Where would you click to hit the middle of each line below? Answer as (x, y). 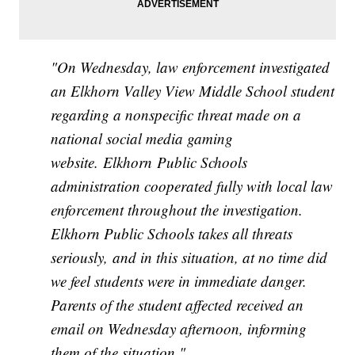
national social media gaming (142, 139)
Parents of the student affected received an (177, 305)
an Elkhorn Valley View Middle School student (193, 91)
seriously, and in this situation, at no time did (189, 258)
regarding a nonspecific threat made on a (176, 115)
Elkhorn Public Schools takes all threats (172, 234)
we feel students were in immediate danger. (179, 281)
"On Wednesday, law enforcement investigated (191, 67)
